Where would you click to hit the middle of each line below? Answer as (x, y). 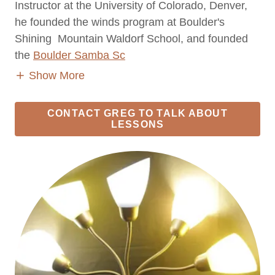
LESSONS (137, 124)
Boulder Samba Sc (79, 55)
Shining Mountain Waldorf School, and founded (131, 39)
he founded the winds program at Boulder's (120, 22)
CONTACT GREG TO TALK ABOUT (137, 113)
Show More (56, 75)
